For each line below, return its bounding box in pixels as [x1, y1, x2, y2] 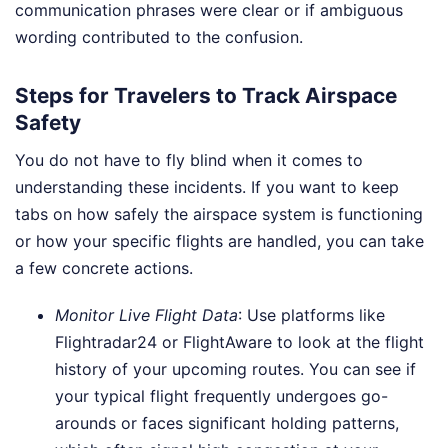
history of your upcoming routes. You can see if [55, 358, 416, 379]
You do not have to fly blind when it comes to [15, 149, 363, 170]
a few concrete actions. [15, 257, 193, 278]
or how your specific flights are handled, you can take [15, 230, 424, 251]
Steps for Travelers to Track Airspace [15, 83, 397, 109]
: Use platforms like [238, 304, 385, 325]
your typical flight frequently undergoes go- [55, 385, 388, 406]
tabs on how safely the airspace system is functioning [15, 203, 423, 224]
